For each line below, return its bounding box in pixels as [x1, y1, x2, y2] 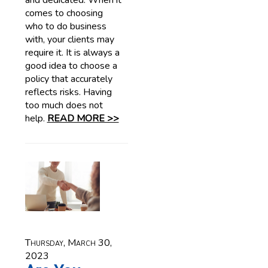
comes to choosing [25, 7, 103, 20]
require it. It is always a [25, 46, 120, 59]
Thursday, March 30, [25, 236, 112, 249]
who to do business [25, 20, 106, 33]
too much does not [25, 99, 103, 112]
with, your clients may [25, 33, 114, 46]
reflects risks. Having [25, 86, 112, 99]
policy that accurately [25, 72, 112, 86]
